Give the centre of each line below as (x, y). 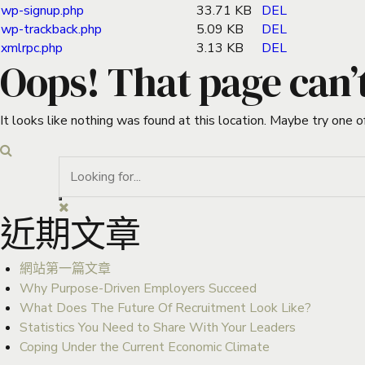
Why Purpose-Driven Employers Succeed (138, 288)
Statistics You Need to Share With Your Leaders (158, 327)
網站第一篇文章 (65, 268)
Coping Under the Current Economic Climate (145, 347)
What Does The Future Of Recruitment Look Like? (165, 308)
